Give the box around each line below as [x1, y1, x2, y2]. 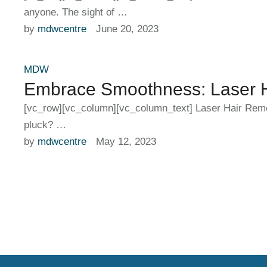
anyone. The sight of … [24, 7, 128, 18]
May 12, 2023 [96, 136, 156, 147]
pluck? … [24, 119, 66, 131]
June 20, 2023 [96, 23, 159, 35]
